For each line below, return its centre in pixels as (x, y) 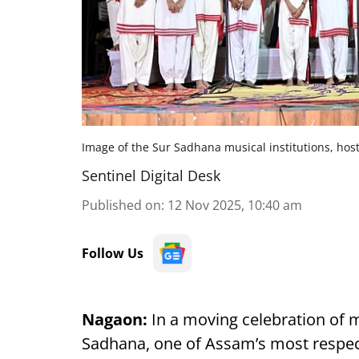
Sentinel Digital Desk (151, 175)
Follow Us (113, 253)
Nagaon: (115, 319)
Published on (121, 205)
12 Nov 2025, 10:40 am (235, 205)
